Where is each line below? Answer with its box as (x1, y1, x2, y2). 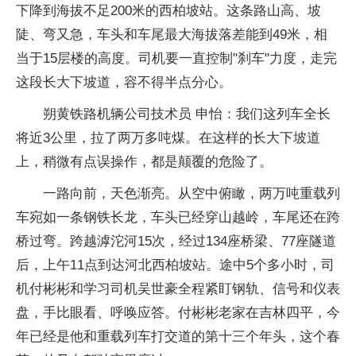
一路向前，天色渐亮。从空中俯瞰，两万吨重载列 (43, 185, 340, 201)
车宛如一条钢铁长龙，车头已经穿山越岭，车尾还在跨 (16, 209, 340, 225)
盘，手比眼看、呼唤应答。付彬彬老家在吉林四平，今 (16, 304, 340, 320)
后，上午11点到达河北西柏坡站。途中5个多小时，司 (16, 257, 335, 273)
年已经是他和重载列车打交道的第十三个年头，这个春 (16, 328, 340, 344)
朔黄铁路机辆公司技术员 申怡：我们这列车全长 (43, 106, 331, 122)
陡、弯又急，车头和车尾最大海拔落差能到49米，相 (16, 26, 327, 42)
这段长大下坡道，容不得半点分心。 (16, 74, 232, 90)
